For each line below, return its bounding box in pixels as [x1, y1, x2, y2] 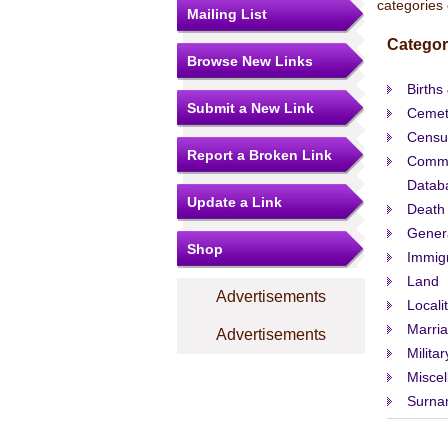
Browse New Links [187, 53, 313, 69]
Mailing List [187, 6, 267, 22]
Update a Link [187, 194, 282, 210]
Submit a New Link [187, 100, 314, 116]
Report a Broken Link [187, 147, 332, 163]
